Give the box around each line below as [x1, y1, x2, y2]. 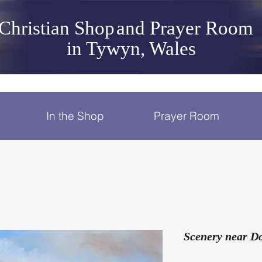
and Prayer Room [116, 18, 253, 39]
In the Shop [46, 109, 104, 123]
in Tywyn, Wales [66, 38, 196, 59]
